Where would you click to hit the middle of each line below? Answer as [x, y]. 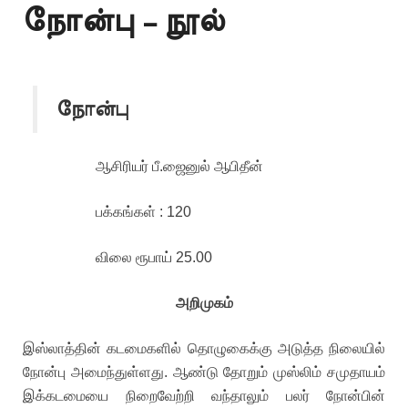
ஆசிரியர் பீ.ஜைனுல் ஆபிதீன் [179, 166]
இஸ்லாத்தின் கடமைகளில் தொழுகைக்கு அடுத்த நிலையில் [204, 348]
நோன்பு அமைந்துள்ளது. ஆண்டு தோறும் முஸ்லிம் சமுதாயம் [204, 372]
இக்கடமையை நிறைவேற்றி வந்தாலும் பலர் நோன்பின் [204, 396]
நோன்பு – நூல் [123, 22]
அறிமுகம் [204, 303]
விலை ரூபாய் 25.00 [154, 257]
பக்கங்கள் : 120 [143, 212]
